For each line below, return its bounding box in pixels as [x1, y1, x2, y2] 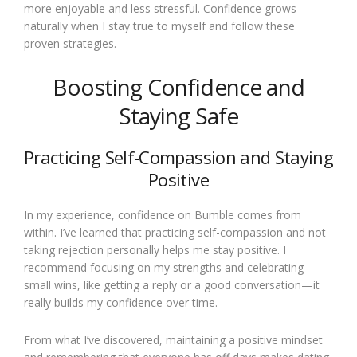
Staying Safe [118, 100, 239, 131]
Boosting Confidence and [53, 72, 304, 102]
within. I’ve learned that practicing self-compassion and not [24, 225, 326, 240]
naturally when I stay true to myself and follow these [24, 18, 295, 33]
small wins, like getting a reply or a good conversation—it [24, 277, 320, 292]
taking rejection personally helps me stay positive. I [24, 242, 286, 257]
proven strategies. [24, 36, 116, 51]
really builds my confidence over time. [24, 295, 218, 310]
